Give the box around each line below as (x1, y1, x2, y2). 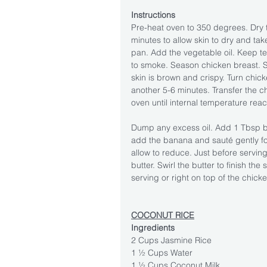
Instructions (131, 9, 175, 20)
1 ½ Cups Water (131, 247, 193, 258)
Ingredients (131, 222, 175, 233)
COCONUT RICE (131, 209, 194, 221)
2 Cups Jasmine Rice (131, 234, 212, 246)
